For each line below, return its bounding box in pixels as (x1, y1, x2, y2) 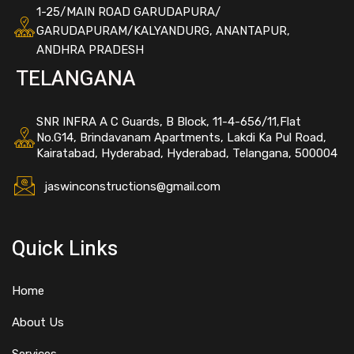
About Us (12, 315, 64, 330)
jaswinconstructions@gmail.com (44, 179, 220, 194)
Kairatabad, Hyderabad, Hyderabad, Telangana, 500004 (36, 146, 337, 161)
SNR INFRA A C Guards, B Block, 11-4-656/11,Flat (36, 115, 301, 130)
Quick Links (12, 234, 118, 265)
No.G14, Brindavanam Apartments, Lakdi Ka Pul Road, (36, 130, 326, 145)
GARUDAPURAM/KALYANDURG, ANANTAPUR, (36, 24, 290, 39)
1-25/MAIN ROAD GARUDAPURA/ (36, 5, 220, 20)
